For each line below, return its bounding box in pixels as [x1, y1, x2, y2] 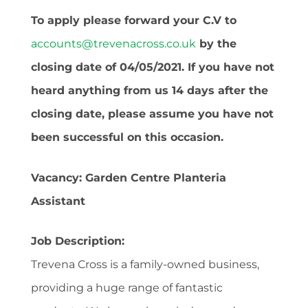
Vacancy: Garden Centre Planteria [31, 170, 226, 184]
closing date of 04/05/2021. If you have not [31, 60, 274, 74]
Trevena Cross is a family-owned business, [31, 257, 259, 271]
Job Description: [31, 234, 124, 247]
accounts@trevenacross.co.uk [31, 36, 196, 50]
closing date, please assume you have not [31, 107, 274, 120]
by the [196, 36, 236, 50]
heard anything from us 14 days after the [31, 83, 268, 97]
